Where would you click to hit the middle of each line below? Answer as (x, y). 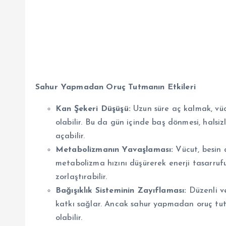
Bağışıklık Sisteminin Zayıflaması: (121, 190)
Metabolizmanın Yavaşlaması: (115, 150)
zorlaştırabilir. (81, 177)
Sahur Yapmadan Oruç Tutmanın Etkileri (116, 87)
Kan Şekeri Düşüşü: (93, 109)
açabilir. (70, 136)
